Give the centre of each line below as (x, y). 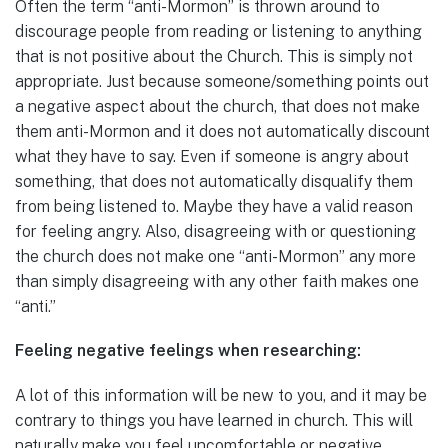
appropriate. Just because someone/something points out (222, 82)
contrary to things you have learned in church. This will (214, 420)
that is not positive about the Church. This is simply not (214, 57)
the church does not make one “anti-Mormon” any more (215, 257)
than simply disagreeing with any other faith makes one (217, 282)
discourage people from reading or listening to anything (218, 32)
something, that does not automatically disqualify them (214, 182)
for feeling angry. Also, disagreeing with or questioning (215, 232)
